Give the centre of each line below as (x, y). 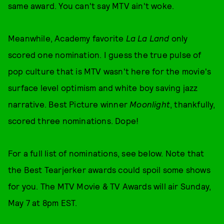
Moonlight (150, 104)
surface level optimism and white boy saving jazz (103, 87)
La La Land (147, 38)
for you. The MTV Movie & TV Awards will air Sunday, (110, 186)
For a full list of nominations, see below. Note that (106, 153)
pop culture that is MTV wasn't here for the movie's (110, 71)
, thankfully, (193, 104)
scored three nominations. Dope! (74, 120)
